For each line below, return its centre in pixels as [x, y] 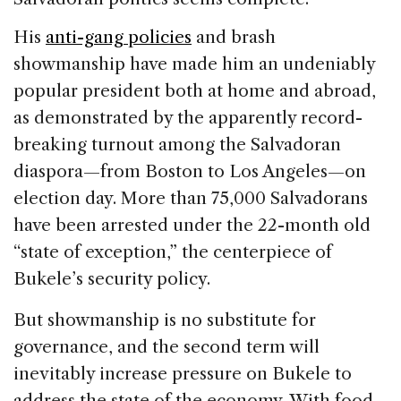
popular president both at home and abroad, [195, 91]
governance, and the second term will [166, 346]
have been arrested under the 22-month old [192, 226]
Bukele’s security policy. [112, 279]
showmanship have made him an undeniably [194, 64]
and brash [234, 38]
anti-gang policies [119, 38]
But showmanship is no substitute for [165, 320]
